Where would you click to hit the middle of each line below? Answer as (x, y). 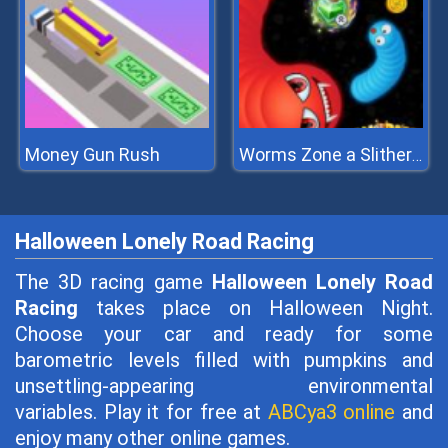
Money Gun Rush (92, 154)
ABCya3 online (331, 412)
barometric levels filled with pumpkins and (224, 360)
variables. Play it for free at (141, 412)
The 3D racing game (113, 282)
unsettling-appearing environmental (224, 386)
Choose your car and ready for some (224, 334)
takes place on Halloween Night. (255, 308)
